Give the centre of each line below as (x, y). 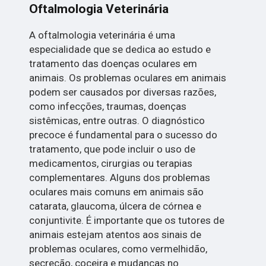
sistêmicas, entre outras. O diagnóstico (117, 121)
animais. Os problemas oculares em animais (128, 78)
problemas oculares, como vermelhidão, (118, 249)
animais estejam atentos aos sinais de (115, 235)
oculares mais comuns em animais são (117, 192)
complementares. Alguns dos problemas (120, 178)
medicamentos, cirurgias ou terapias (111, 164)
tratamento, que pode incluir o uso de (113, 149)
